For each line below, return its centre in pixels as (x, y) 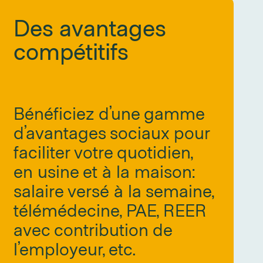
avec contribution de (93, 229)
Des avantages (90, 27)
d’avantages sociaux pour (112, 132)
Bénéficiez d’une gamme (109, 113)
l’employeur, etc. (75, 248)
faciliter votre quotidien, (103, 151)
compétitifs (71, 50)
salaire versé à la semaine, (114, 190)
